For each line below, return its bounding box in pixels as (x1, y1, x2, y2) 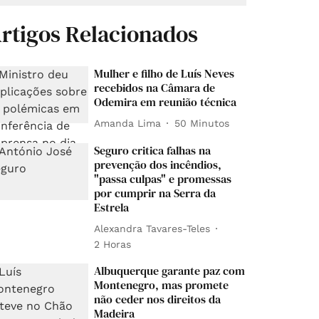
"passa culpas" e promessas (94, 171, 232, 187)
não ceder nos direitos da (94, 291, 221, 308)
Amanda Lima (94, 117, 162, 129)
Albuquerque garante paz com (94, 263, 246, 279)
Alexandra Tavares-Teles (94, 222, 211, 234)
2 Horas (94, 239, 132, 251)
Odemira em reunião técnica (94, 94, 237, 110)
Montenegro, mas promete (94, 277, 229, 293)
